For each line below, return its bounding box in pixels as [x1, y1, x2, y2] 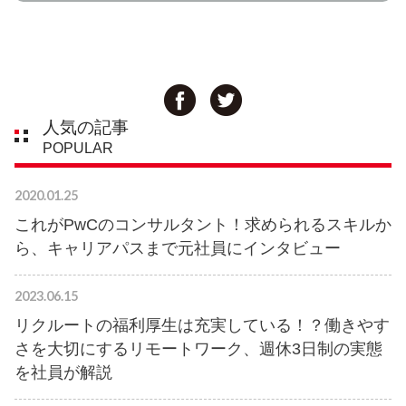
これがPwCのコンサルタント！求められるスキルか [14, 216, 391, 235]
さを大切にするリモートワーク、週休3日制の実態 [14, 340, 382, 359]
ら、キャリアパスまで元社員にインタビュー [14, 239, 341, 258]
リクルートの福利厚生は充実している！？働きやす [14, 316, 390, 335]
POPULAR [43, 140, 113, 156]
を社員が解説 [14, 363, 112, 382]
